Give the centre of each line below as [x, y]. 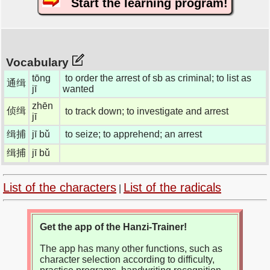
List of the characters [60, 187]
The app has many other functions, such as [131, 249]
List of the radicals [172, 187]
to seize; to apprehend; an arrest [133, 134]
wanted [78, 89]
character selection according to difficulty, [127, 259]
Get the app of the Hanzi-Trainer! [113, 227]
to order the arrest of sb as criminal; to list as [158, 78]
